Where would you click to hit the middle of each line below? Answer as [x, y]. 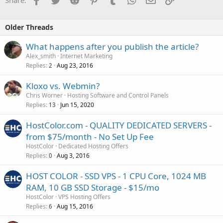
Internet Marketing [86, 56]
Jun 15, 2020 [77, 105]
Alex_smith [41, 56]
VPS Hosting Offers [84, 197]
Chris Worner [44, 95]
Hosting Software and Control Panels [118, 95]
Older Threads [29, 27]
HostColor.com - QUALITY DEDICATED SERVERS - [119, 125]
